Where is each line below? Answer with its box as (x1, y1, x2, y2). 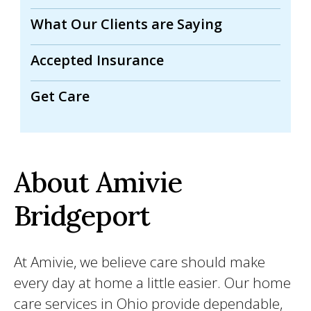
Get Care (31, 87, 90, 106)
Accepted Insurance (31, 51, 164, 69)
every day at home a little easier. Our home (14, 273, 291, 292)
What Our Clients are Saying (31, 15, 222, 33)
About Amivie (14, 165, 182, 200)
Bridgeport (14, 198, 150, 233)
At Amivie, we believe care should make (14, 252, 265, 271)
